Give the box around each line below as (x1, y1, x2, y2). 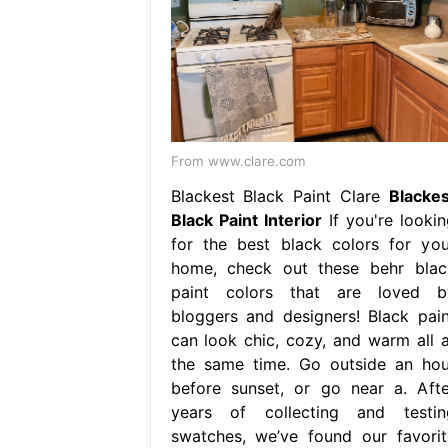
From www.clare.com (170, 152, 306, 169)
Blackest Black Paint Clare (170, 185, 389, 206)
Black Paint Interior (170, 209, 322, 230)
